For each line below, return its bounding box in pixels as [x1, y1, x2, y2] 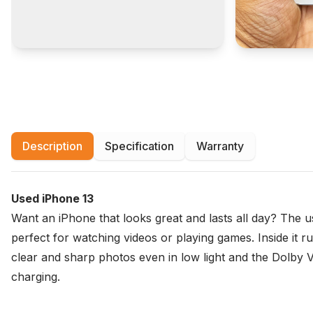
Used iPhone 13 [11, 191, 94, 206]
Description [22, 139, 82, 154]
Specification [105, 139, 174, 154]
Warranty [196, 139, 244, 154]
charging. [11, 270, 60, 284]
